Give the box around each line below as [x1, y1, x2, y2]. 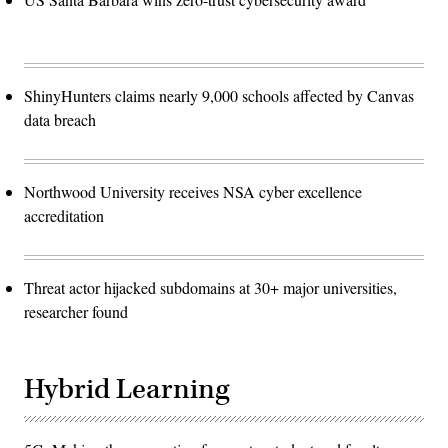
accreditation [24, 205, 104, 227]
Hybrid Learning [24, 371, 229, 409]
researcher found [24, 301, 128, 323]
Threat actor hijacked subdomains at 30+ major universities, [24, 277, 397, 299]
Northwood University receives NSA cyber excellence [24, 181, 362, 203]
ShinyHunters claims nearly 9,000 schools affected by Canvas [24, 85, 414, 107]
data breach [24, 109, 96, 131]
